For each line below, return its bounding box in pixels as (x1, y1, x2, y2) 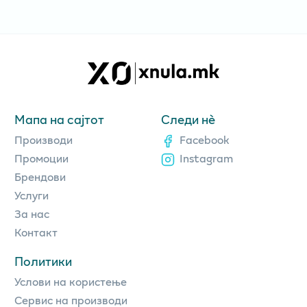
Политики (14, 251, 72, 270)
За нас (14, 204, 49, 222)
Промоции (14, 149, 69, 167)
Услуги (14, 186, 49, 204)
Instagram (180, 149, 233, 167)
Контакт (14, 223, 58, 241)
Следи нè (160, 110, 215, 128)
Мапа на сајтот (14, 110, 104, 128)
